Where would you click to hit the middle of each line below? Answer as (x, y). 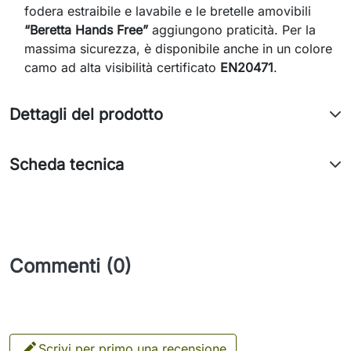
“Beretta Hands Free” (87, 30)
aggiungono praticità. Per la (232, 30)
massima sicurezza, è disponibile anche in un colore (179, 49)
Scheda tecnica (67, 165)
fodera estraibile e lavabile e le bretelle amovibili (168, 11)
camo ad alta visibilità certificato (123, 67)
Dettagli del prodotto (86, 114)
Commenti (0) (71, 266)
